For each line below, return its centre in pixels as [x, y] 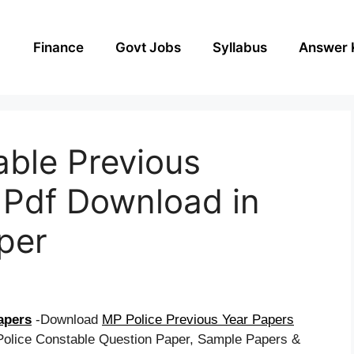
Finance [58, 47]
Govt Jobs [148, 47]
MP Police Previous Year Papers [198, 319]
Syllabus [240, 47]
